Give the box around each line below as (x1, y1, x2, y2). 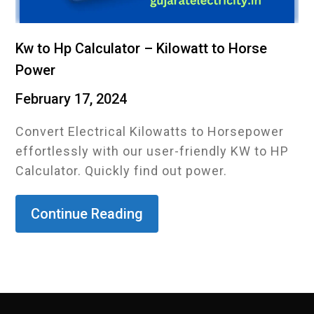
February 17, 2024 (15, 90, 128, 107)
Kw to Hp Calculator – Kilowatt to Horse (15, 40, 268, 57)
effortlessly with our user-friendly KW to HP (15, 144, 289, 158)
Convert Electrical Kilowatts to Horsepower (15, 124, 285, 139)
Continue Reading (31, 205, 144, 222)
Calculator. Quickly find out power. (15, 163, 228, 178)
